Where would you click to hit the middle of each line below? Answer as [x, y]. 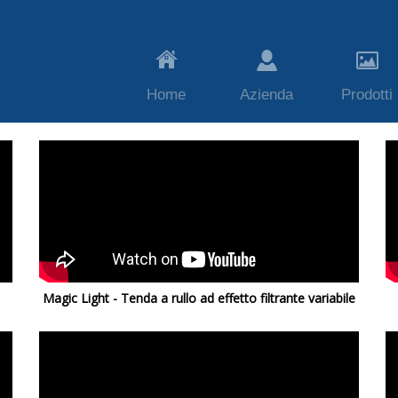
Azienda [267, 94]
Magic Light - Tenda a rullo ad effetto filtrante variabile [199, 298]
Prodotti [367, 94]
